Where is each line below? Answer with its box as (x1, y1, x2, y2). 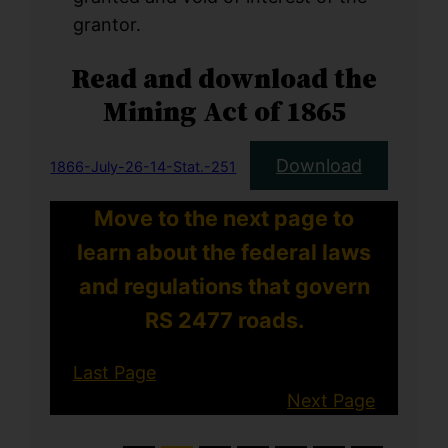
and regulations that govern (78, 273, 370, 300)
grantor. (72, 14, 141, 36)
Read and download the (71, 59, 377, 98)
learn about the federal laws (77, 239, 371, 266)
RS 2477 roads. (144, 307, 304, 334)
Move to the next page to (94, 205, 354, 232)
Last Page (72, 361, 156, 383)
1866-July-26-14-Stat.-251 (50, 157, 237, 175)
